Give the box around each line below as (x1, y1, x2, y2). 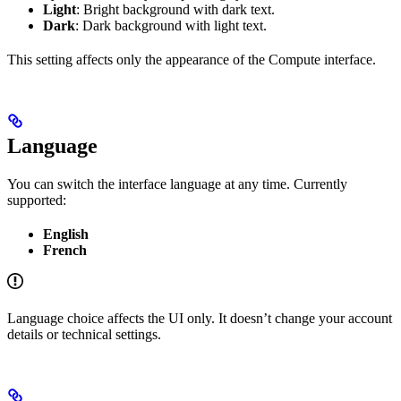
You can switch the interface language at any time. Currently (7, 175, 347, 192)
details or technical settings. (7, 326, 161, 342)
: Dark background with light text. (75, 17, 267, 33)
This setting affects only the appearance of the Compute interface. (7, 51, 376, 67)
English (43, 226, 89, 242)
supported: (7, 192, 66, 208)
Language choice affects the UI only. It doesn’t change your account (7, 310, 392, 326)
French (43, 242, 87, 258)
